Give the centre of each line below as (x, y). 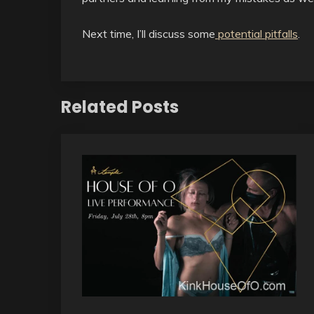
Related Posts (120, 107)
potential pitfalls (257, 33)
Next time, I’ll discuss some (149, 33)
